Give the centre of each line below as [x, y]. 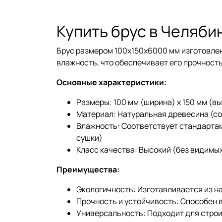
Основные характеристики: [111, 82]
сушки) [89, 138]
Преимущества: [88, 169]
